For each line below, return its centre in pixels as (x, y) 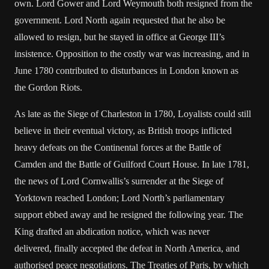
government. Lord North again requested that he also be (120, 20)
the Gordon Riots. (48, 87)
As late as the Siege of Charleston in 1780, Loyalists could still (133, 114)
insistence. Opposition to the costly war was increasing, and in (132, 54)
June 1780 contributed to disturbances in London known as (126, 71)
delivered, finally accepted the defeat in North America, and (127, 248)
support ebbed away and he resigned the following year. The (129, 215)
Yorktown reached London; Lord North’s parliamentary (119, 198)
